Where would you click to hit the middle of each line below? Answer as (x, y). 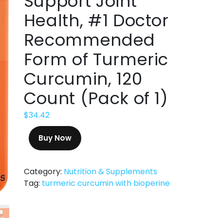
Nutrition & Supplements (110, 171)
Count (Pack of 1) (96, 98)
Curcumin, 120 (83, 79)
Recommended (89, 40)
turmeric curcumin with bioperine (106, 183)
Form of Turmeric (96, 59)
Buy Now (55, 138)
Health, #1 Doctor (96, 20)
